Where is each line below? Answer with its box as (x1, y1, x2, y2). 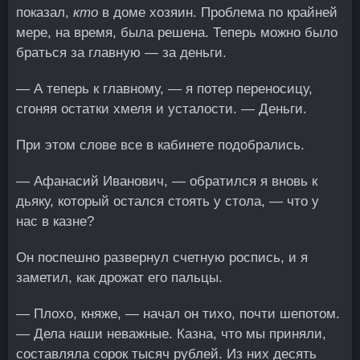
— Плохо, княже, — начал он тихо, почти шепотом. (16, 306, 340, 321)
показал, (16, 5, 73, 20)
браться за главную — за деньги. (16, 45, 227, 60)
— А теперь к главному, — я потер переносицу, (16, 81, 313, 96)
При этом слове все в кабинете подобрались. (16, 137, 305, 153)
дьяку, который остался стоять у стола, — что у (16, 194, 319, 209)
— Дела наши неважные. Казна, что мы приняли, (16, 326, 326, 342)
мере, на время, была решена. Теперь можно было (16, 25, 337, 40)
